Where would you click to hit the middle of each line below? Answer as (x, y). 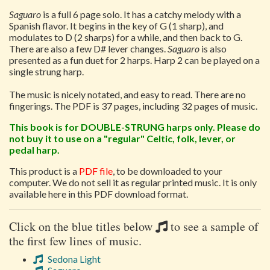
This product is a (44, 171)
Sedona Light (73, 259)
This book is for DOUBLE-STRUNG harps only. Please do (135, 127)
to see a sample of (213, 226)
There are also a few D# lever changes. (88, 49)
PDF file (96, 171)
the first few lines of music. (75, 241)
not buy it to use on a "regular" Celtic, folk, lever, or (122, 138)
